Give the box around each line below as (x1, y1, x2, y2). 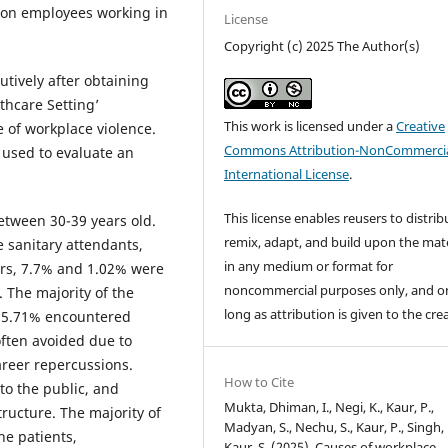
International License (224, 164, 350, 183)
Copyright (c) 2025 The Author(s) (224, 36, 421, 55)
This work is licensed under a (224, 116, 397, 135)
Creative (396, 116, 446, 135)
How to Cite (224, 372, 295, 391)
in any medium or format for (224, 256, 394, 275)
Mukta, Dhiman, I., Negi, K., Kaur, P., (224, 397, 435, 416)
